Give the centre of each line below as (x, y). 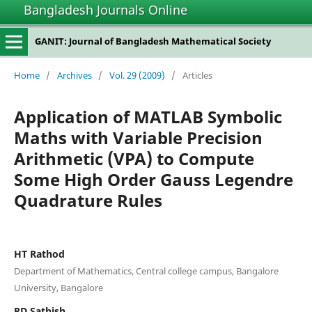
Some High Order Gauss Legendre (153, 179)
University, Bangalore (58, 287)
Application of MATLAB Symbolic (148, 116)
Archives (74, 75)
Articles (197, 75)
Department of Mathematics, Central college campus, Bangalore (146, 271)
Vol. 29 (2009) (137, 75)
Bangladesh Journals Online (106, 10)
